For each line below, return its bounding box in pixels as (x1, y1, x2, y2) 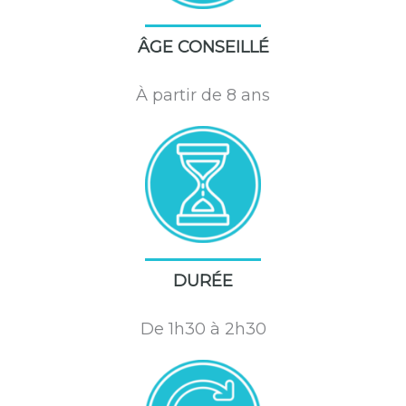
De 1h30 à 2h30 (140, 318, 266, 339)
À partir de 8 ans (136, 85, 270, 106)
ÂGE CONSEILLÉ (137, 37, 269, 58)
